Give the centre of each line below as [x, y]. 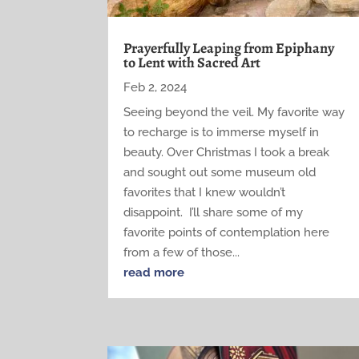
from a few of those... [182, 252]
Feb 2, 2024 [155, 87]
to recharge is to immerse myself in [222, 132]
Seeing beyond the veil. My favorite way [234, 112]
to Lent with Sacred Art [192, 62]
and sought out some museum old [220, 172]
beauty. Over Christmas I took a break [227, 152]
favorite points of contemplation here [227, 232]
